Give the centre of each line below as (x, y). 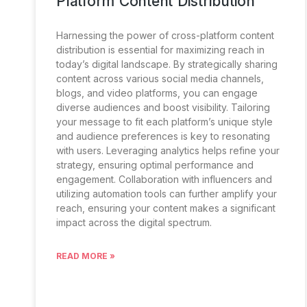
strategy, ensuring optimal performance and (155, 165)
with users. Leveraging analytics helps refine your (168, 151)
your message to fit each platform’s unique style (164, 122)
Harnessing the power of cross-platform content (165, 36)
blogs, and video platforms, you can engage (157, 93)
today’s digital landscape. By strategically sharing (167, 64)
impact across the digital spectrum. (134, 223)
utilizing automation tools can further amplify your (167, 194)
